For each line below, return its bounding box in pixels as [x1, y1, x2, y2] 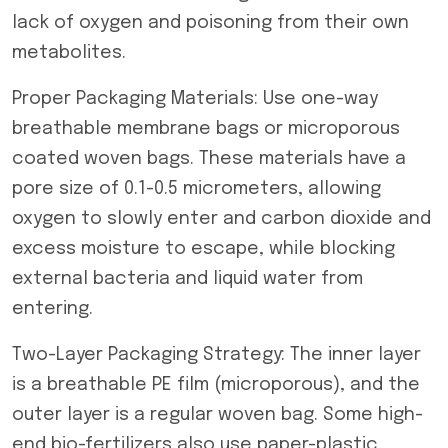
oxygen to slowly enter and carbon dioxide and [12, 210, 431, 228]
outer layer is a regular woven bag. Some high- [12, 406, 423, 424]
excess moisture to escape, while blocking [12, 240, 395, 258]
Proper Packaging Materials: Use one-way [12, 90, 378, 108]
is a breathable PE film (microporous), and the [12, 376, 420, 394]
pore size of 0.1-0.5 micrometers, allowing [12, 180, 381, 198]
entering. [12, 300, 93, 318]
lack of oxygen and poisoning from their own [12, 14, 409, 32]
